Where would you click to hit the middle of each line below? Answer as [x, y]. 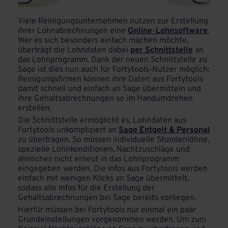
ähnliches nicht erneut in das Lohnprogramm [98, 159]
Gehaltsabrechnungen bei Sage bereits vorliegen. [107, 198]
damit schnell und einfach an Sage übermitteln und [109, 89]
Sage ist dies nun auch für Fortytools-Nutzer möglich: [113, 70]
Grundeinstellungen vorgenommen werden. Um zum [112, 220]
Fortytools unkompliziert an [68, 130]
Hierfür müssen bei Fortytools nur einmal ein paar [107, 210]
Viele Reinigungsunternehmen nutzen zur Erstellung [113, 21]
